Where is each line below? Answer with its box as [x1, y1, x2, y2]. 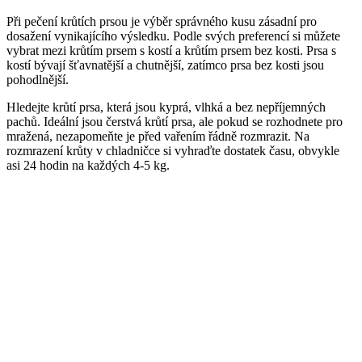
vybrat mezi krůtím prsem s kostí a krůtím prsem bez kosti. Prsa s [6, 43, 336, 57]
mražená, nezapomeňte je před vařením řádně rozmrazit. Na [6, 128, 309, 143]
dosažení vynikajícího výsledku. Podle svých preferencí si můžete [6, 28, 340, 43]
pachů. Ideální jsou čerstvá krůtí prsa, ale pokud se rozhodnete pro [6, 114, 343, 128]
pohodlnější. [6, 72, 69, 86]
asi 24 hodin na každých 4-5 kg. [6, 158, 170, 172]
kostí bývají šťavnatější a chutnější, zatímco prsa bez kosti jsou [6, 57, 324, 72]
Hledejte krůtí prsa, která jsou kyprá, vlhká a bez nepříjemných [6, 99, 326, 114]
